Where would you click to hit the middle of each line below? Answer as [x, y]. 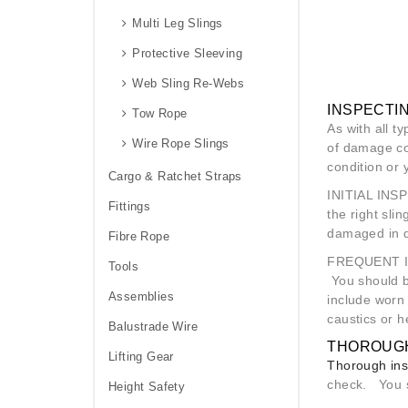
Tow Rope [160, 113]
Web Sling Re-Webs [189, 83]
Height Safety [147, 386]
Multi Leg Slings [178, 23]
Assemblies [141, 296]
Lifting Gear [141, 356]
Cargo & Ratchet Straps [175, 176]
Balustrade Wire [153, 326]
